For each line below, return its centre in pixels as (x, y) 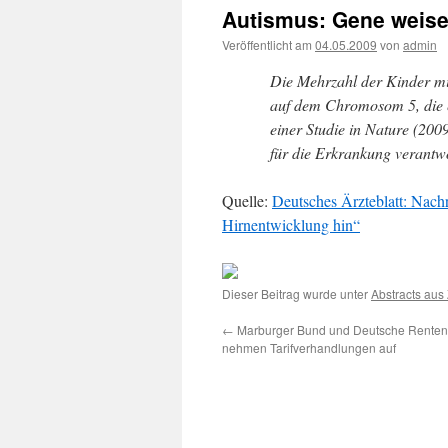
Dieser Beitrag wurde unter (296, 293)
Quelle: (247, 200)
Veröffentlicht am (267, 44)
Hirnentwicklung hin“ (291, 224)
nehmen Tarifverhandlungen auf (309, 347)
